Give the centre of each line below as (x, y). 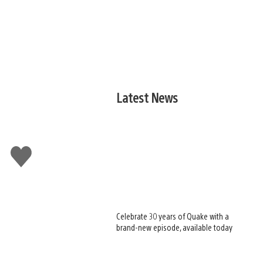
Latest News (147, 97)
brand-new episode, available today (175, 227)
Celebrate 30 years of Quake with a (173, 216)
